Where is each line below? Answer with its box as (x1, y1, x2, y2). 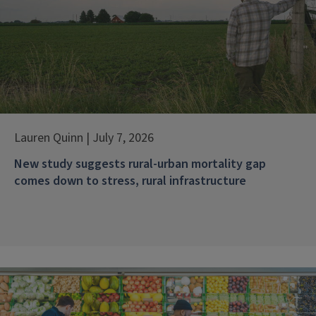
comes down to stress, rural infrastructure (14, 172, 246, 190)
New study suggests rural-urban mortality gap (14, 155, 266, 174)
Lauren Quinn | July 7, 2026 (14, 129, 154, 147)
